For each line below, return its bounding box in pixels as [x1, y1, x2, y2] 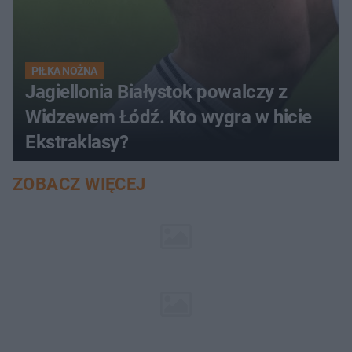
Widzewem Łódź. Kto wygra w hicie [25, 106, 312, 129]
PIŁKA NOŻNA [31, 64, 97, 78]
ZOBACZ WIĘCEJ [13, 174, 146, 195]
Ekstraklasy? [25, 131, 129, 154]
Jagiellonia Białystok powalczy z [25, 81, 288, 104]
